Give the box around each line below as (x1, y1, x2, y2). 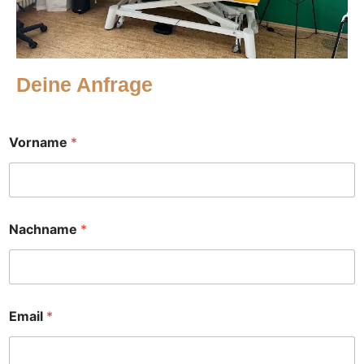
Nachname (9, 221, 80, 238)
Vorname (9, 134, 71, 151)
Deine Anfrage (16, 73, 153, 97)
